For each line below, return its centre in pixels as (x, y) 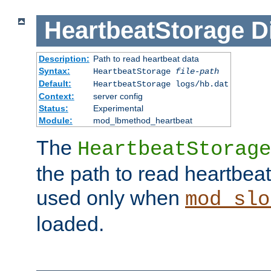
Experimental (118, 108)
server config (118, 96)
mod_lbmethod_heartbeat (142, 120)
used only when (111, 198)
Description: (64, 58)
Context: (56, 96)
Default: (55, 83)
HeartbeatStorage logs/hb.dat (161, 84)
